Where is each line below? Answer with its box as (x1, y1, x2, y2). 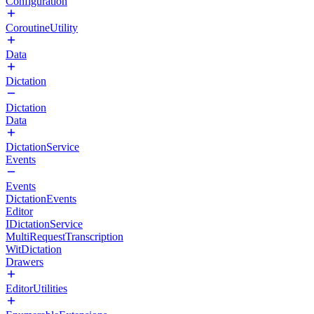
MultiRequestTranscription (6, 231, 123, 243)
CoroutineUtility (6, 22, 78, 34)
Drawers (6, 256, 43, 268)
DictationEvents (6, 193, 76, 205)
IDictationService (6, 218, 83, 230)
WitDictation (6, 243, 62, 255)
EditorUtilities (6, 282, 67, 294)
